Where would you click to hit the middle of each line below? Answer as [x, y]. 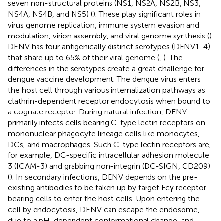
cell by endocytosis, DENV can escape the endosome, [104, 209]
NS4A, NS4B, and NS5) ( [50, 14]
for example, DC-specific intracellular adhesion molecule [109, 155]
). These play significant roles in [147, 14]
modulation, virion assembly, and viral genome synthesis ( [109, 36]
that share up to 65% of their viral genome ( [84, 57]
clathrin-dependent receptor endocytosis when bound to [109, 101]
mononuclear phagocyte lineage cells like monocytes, [104, 133]
